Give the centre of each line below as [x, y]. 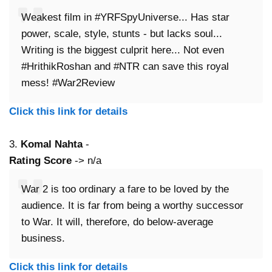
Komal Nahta [52, 144]
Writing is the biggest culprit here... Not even [123, 50]
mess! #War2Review [68, 83]
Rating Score [40, 161]
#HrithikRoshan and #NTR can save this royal [125, 67]
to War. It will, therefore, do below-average [117, 222]
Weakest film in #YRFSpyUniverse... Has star [125, 18]
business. [43, 239]
